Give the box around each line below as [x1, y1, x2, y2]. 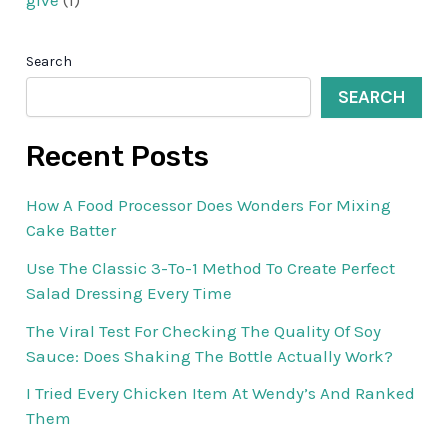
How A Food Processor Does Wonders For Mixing [26, 195, 392, 216]
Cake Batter [26, 220, 117, 241]
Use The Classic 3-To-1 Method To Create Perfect [26, 257, 396, 278]
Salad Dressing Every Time [26, 282, 233, 303]
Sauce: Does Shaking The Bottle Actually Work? [26, 345, 394, 366]
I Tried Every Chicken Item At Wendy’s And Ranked [26, 383, 416, 404]
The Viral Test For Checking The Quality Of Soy [26, 320, 382, 341]
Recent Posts [26, 138, 210, 173]
